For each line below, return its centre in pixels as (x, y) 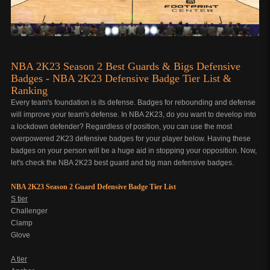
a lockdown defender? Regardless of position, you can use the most (121, 127)
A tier (19, 259)
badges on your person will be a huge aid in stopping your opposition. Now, (134, 151)
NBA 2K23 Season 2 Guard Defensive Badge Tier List (93, 187)
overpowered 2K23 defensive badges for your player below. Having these (131, 139)
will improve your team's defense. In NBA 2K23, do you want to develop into (133, 115)
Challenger (29, 211)
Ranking (29, 90)
